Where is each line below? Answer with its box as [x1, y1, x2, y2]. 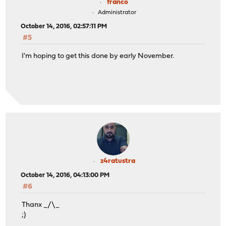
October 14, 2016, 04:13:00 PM [21, 172, 110, 179]
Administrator [97, 9, 136, 16]
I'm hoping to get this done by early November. [22, 52, 175, 61]
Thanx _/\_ [22, 201, 60, 209]
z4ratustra [100, 157, 135, 165]
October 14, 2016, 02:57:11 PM [21, 23, 107, 30]
